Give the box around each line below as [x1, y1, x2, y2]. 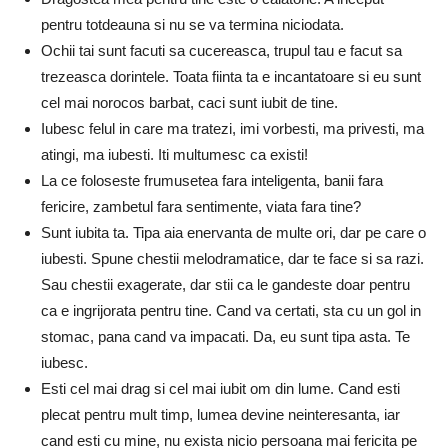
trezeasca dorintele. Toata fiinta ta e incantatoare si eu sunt [41, 67, 421, 85]
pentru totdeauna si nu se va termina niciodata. [41, 15, 344, 33]
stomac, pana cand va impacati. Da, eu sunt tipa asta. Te [41, 327, 410, 345]
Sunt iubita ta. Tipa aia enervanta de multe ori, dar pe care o [41, 223, 426, 241]
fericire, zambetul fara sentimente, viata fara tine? [41, 197, 361, 215]
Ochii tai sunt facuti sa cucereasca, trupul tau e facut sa [41, 41, 402, 59]
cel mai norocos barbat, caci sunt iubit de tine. [41, 93, 338, 111]
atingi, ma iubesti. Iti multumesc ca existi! [41, 145, 308, 163]
